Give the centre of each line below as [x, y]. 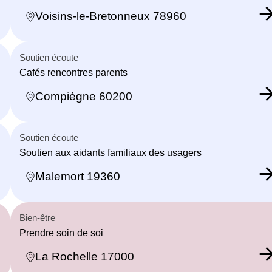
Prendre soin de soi [61, 233]
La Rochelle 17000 [85, 257]
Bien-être [37, 217]
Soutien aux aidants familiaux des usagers [110, 152]
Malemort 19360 [78, 177]
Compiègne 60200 [84, 97]
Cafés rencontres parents [73, 72]
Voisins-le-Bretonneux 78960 [111, 16]
